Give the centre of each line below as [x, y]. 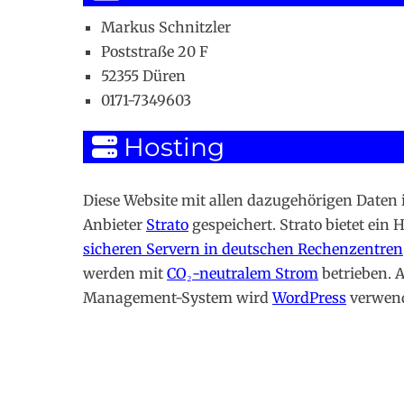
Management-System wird [178, 298]
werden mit [125, 273]
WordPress [309, 298]
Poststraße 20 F [155, 51]
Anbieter [115, 225]
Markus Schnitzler [166, 27]
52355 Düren [143, 76]
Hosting [171, 147]
